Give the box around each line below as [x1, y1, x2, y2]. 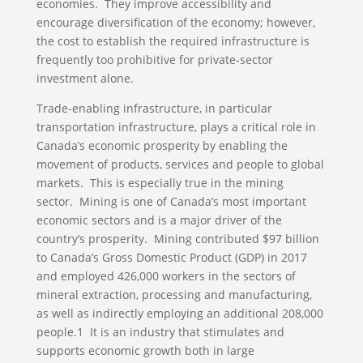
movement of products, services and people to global [36, 156, 324, 172]
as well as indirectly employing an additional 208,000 [36, 305, 323, 321]
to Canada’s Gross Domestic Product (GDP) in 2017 [36, 250, 307, 265]
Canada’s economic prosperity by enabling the [36, 138, 288, 153]
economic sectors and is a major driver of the [36, 212, 282, 228]
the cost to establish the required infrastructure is [36, 33, 310, 49]
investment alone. [36, 70, 143, 86]
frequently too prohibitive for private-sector [36, 52, 273, 67]
